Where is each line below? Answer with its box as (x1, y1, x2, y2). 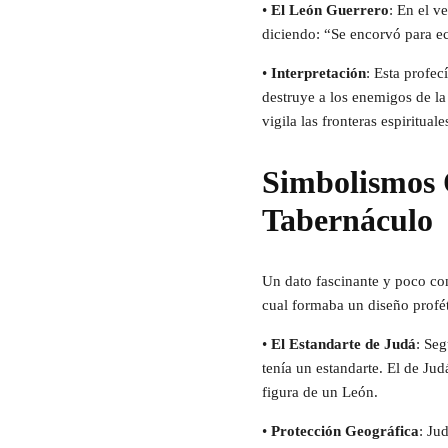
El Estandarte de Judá (271, 336, 416, 353)
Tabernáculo (262, 202, 433, 239)
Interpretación (271, 65, 366, 82)
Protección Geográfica (271, 423, 419, 440)
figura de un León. (262, 384, 378, 401)
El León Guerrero (271, 2, 389, 19)
